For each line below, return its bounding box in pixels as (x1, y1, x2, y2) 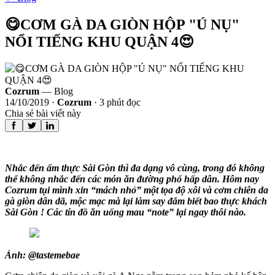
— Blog (39, 86, 73, 97)
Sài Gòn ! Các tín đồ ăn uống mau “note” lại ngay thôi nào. (5, 207, 246, 218)
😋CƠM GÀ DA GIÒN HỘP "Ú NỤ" (5, 17, 239, 33)
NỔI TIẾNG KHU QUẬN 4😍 (5, 34, 194, 50)
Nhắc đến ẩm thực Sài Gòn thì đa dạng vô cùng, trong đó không (5, 163, 265, 174)
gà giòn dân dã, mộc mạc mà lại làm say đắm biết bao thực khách (5, 196, 267, 207)
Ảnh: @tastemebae (5, 250, 80, 261)
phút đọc (104, 97, 141, 108)
